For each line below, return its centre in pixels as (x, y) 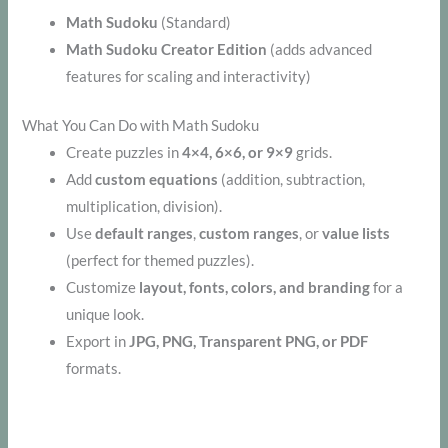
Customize (103, 287)
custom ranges (249, 233)
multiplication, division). (144, 206)
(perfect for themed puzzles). (160, 260)
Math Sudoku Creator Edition (167, 49)
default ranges (144, 233)
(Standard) (195, 22)
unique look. (105, 314)
